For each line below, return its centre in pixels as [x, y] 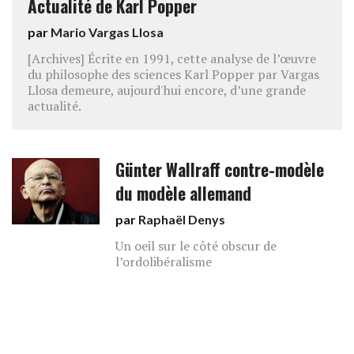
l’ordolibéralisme [164, 262]
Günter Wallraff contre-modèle [220, 169]
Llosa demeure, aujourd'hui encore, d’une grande [167, 90]
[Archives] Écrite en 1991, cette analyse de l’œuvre [172, 58]
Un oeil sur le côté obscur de [196, 246]
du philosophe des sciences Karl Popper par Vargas [173, 74]
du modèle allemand [184, 193]
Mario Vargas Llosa [107, 32]
